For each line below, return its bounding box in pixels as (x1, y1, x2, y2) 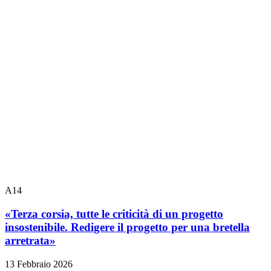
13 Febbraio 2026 (5, 258, 73, 269)
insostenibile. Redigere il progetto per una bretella (5, 221, 250, 234)
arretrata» (5, 234, 56, 247)
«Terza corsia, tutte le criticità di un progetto (5, 207, 223, 221)
